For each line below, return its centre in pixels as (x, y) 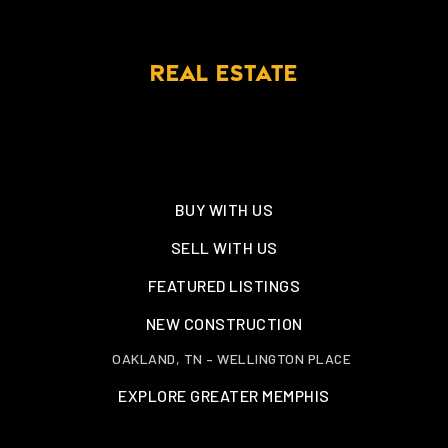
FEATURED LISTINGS (224, 285)
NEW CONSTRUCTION (224, 323)
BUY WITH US (224, 209)
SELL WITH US (224, 247)
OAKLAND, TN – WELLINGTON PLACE (231, 358)
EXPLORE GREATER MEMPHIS (224, 395)
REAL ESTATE (224, 75)
